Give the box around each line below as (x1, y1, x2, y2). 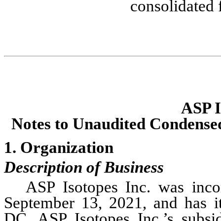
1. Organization (4, 138, 113, 156)
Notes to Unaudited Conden (11, 114, 204, 133)
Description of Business (4, 158, 164, 176)
